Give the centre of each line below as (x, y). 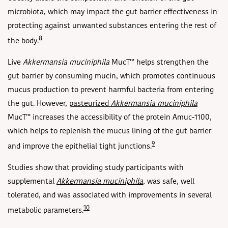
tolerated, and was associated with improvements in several (110, 195)
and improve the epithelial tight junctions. (80, 147)
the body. (23, 41)
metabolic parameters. (46, 211)
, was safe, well (169, 182)
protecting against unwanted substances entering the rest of (112, 26)
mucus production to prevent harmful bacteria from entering (111, 90)
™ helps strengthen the (169, 63)
